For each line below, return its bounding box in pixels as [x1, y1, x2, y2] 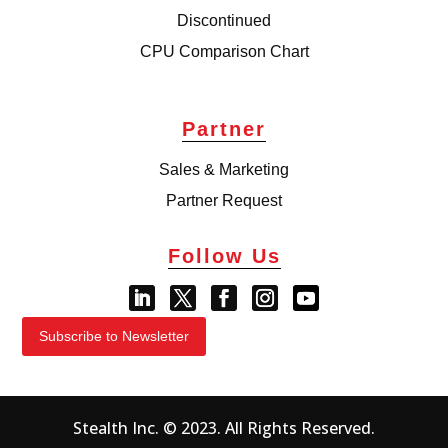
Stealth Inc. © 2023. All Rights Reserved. [73, 416, 375, 439]
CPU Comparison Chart [139, 42, 309, 60]
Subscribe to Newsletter [39, 327, 190, 344]
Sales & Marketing [159, 160, 289, 178]
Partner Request [166, 191, 282, 209]
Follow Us [167, 244, 281, 267]
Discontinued [177, 11, 271, 29]
